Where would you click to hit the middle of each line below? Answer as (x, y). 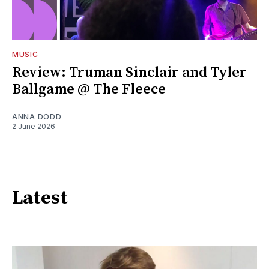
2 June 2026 (34, 127)
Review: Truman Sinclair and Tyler (129, 73)
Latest (40, 198)
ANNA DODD (37, 117)
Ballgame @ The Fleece (89, 90)
